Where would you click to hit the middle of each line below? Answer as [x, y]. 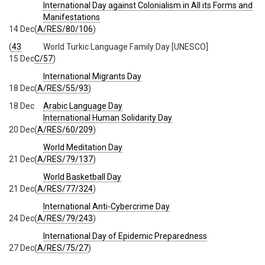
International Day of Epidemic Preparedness [125, 236]
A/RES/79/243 [65, 218]
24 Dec [22, 218]
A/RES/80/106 [65, 29]
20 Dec [22, 129]
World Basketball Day [82, 177]
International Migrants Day [92, 76]
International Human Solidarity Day [108, 117]
